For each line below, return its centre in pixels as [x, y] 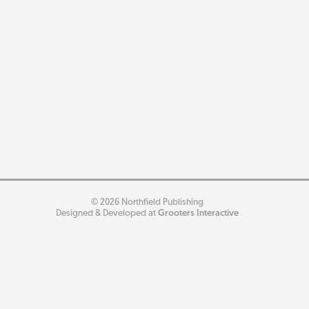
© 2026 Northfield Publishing [147, 202]
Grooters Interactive [198, 213]
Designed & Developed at [107, 213]
